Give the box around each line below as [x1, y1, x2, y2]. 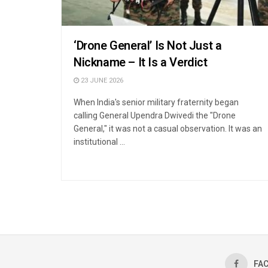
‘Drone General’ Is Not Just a [74, 36, 222, 54]
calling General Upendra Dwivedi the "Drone [74, 110, 236, 120]
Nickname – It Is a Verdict [74, 53, 208, 71]
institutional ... [74, 136, 125, 147]
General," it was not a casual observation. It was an [74, 123, 262, 133]
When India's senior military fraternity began [74, 97, 239, 107]
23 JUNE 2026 [79, 75, 123, 86]
